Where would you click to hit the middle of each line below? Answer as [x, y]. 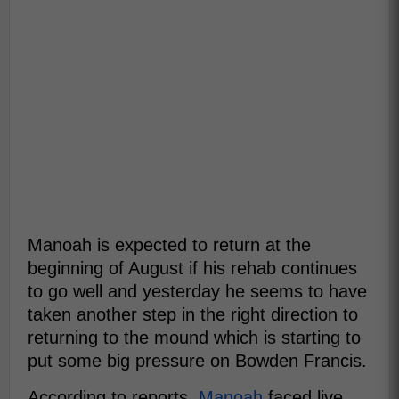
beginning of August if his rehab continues [192, 268]
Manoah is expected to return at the [169, 245]
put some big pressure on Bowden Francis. [197, 361]
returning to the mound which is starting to [194, 338]
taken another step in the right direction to [193, 314]
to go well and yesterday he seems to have [197, 291]
